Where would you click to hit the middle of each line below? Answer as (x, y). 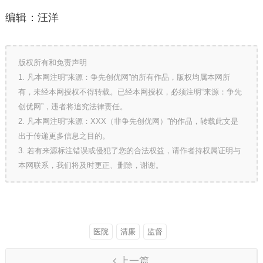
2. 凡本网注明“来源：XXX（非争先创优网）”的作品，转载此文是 (128, 122)
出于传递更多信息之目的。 (64, 136)
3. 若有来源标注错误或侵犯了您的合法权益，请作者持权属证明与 (129, 151)
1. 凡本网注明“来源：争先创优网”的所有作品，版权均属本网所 (124, 77)
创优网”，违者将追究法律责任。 (73, 107)
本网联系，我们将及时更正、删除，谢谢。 (90, 166)
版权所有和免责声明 (52, 63)
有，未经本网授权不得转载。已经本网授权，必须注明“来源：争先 (130, 92)
